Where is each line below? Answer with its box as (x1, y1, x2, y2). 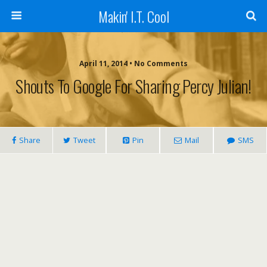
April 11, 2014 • (79, 58, 134, 69)
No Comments (134, 58, 188, 69)
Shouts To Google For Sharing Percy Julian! (15, 73, 252, 98)
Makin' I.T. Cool (98, 5, 169, 27)
